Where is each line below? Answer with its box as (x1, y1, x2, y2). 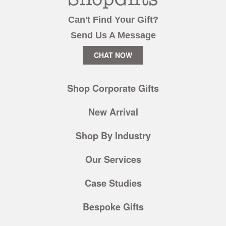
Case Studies (84, 176, 142, 190)
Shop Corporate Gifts (67, 81, 159, 95)
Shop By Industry (75, 129, 151, 142)
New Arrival (88, 105, 138, 119)
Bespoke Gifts (82, 200, 144, 213)
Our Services (85, 152, 141, 166)
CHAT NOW (94, 49, 132, 60)
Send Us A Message (70, 30, 156, 40)
